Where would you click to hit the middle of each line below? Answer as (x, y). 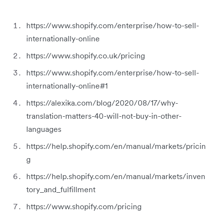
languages (44, 129)
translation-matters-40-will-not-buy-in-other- (104, 116)
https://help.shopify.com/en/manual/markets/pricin (116, 146)
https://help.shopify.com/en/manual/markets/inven (116, 176)
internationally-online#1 (67, 85)
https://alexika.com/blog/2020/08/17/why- (102, 102)
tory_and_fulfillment (61, 189)
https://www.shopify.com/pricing (84, 206)
